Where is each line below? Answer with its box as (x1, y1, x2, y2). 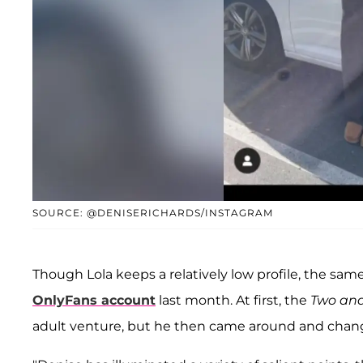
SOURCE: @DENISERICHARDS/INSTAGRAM (32, 207, 273, 220)
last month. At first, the (156, 293, 310, 309)
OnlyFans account (32, 293, 156, 309)
